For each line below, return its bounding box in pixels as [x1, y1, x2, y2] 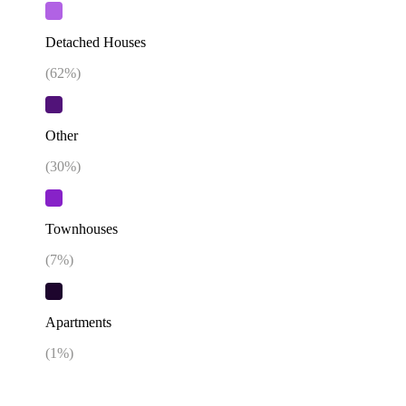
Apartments [45, 314, 111, 331]
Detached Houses [45, 34, 146, 50]
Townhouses [45, 221, 118, 237]
